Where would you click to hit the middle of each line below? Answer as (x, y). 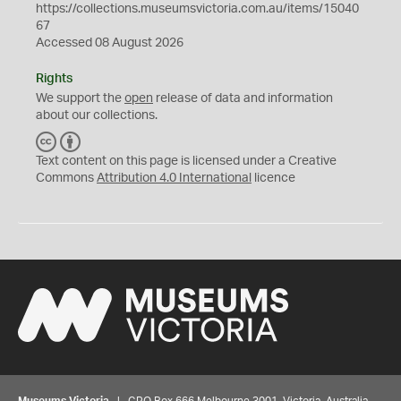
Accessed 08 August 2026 (110, 43)
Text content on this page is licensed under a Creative (186, 161)
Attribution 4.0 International (174, 178)
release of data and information (243, 98)
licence (273, 178)
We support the (80, 98)
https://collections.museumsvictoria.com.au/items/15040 (197, 9)
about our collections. (97, 115)
